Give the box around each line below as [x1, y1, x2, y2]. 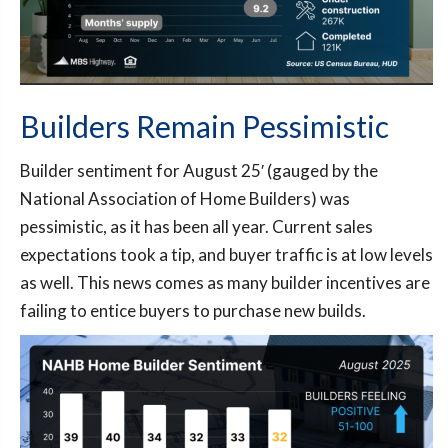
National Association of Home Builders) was [20, 188, 350, 210]
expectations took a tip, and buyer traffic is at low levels [20, 244, 433, 266]
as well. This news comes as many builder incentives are [20, 272, 430, 294]
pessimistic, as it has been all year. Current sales [20, 216, 373, 238]
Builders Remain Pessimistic [20, 108, 389, 145]
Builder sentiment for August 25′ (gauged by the [20, 160, 378, 182]
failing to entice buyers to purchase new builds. [20, 300, 366, 322]
